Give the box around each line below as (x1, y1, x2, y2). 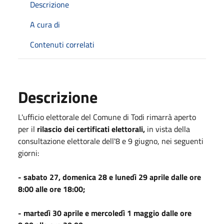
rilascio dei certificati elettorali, (35, 122, 147, 135)
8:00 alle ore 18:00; (18, 182, 85, 195)
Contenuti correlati (30, 38, 94, 50)
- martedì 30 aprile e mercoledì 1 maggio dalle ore (18, 206, 191, 219)
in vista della (147, 122, 190, 135)
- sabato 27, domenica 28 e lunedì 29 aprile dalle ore (18, 170, 201, 183)
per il (18, 122, 35, 135)
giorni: (18, 146, 39, 159)
